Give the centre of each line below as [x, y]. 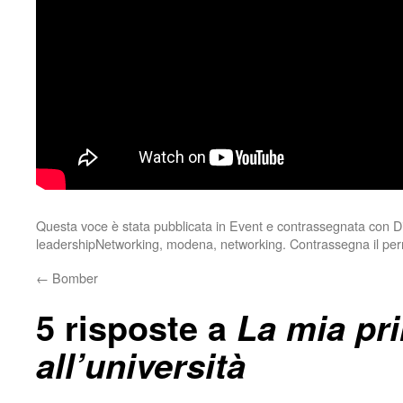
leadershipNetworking [98, 243]
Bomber [73, 277]
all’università [141, 364]
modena [190, 243]
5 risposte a [136, 327]
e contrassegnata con [328, 225]
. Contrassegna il [332, 243]
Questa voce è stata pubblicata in [133, 225]
